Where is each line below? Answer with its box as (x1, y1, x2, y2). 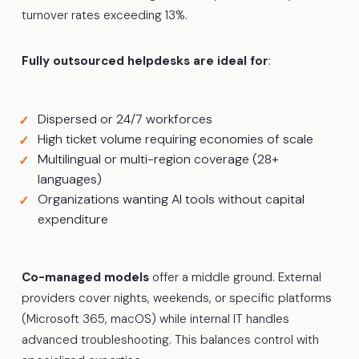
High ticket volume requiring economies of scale (37, 130, 313, 147)
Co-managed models (21, 268, 149, 285)
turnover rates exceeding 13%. (21, 6, 188, 23)
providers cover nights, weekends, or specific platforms (21, 289, 332, 306)
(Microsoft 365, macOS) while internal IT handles (21, 310, 289, 327)
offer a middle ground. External (148, 268, 321, 285)
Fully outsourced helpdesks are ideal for (21, 52, 268, 69)
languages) (37, 170, 102, 188)
